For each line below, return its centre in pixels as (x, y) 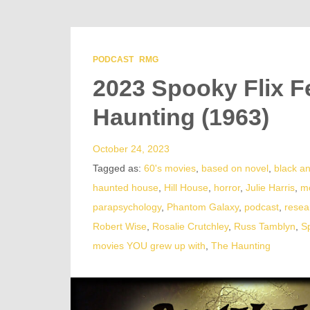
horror (227, 188)
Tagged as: (118, 168)
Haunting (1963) (181, 117)
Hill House (186, 188)
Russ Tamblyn (265, 227)
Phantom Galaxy (203, 207)
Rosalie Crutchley (190, 227)
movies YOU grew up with (149, 246)
